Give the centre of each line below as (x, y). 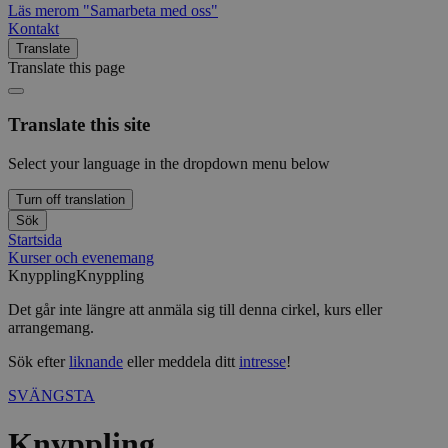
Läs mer (33, 11)
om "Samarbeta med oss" (138, 11)
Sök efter (38, 361)
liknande (96, 361)
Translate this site (79, 125)
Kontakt (33, 29)
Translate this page (66, 68)
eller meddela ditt (181, 361)
